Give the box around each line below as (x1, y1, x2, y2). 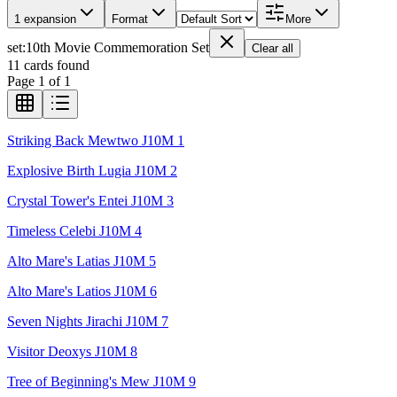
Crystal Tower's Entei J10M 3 (7, 192, 174, 208)
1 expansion (14, 12, 76, 26)
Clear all (252, 41, 293, 55)
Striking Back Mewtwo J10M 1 (7, 132, 184, 148)
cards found (20, 57, 90, 73)
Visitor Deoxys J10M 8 (7, 343, 137, 359)
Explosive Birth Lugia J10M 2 (7, 162, 177, 178)
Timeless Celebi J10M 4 (7, 222, 142, 238)
